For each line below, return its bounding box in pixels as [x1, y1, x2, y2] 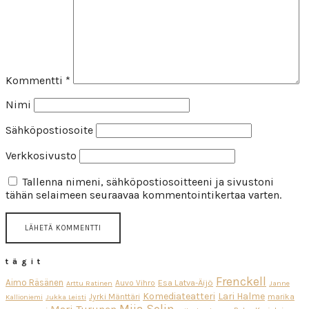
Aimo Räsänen [6, 277, 63, 288]
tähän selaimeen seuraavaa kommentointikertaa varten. [6, 188, 281, 202]
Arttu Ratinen [66, 278, 112, 288]
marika [268, 291, 295, 301]
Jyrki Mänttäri [89, 291, 140, 301]
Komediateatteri [143, 290, 215, 302]
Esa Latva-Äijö [158, 277, 213, 288]
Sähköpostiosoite [6, 123, 93, 137]
